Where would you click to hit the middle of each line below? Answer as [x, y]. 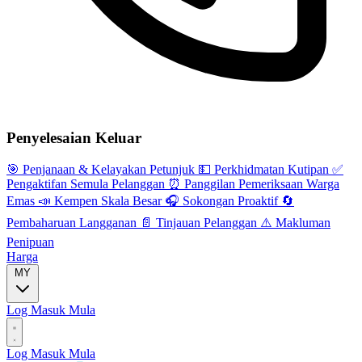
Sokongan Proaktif [230, 200]
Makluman [301, 222]
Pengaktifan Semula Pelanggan [87, 183]
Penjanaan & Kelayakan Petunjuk [109, 169]
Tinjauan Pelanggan [206, 222]
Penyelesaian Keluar [74, 138]
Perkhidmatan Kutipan [271, 169]
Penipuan [30, 242]
